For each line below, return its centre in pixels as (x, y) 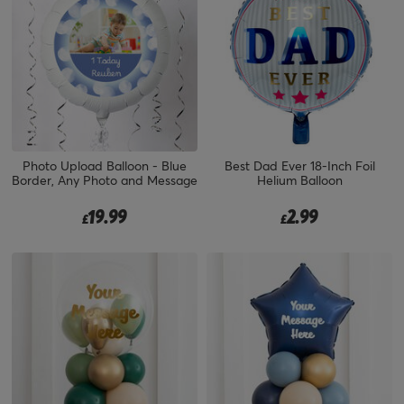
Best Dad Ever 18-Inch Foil (299, 165)
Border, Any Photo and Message (105, 179)
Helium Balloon (299, 179)
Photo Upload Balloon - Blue (105, 165)
